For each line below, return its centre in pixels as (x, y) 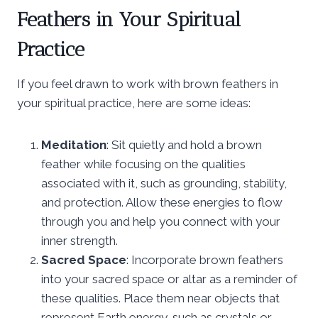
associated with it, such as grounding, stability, (164, 183)
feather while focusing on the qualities (143, 164)
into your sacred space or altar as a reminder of (169, 279)
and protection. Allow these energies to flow (162, 202)
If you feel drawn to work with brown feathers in (148, 83)
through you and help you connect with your (161, 221)
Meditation (74, 144)
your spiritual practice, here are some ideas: (134, 103)
